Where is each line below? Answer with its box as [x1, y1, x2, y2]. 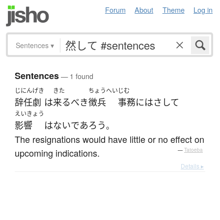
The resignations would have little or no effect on [15, 133, 204, 146]
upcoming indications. [15, 146, 100, 160]
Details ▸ [181, 162, 204, 170]
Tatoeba [184, 146, 203, 154]
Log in [193, 4, 213, 15]
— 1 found [59, 71, 93, 82]
